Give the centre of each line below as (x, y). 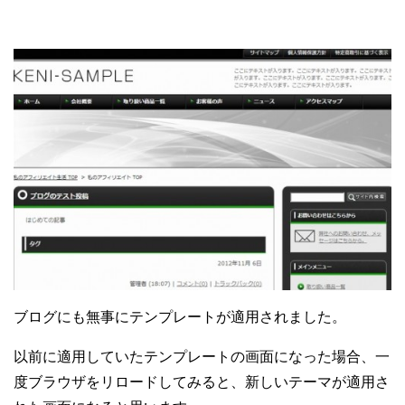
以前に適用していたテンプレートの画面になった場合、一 (202, 356)
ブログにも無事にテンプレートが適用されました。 (180, 316)
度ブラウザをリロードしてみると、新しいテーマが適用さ (202, 381)
